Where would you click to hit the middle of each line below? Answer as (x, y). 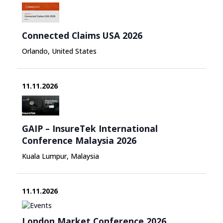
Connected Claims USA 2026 (82, 35)
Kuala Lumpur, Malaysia (60, 156)
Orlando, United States (59, 51)
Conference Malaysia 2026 (79, 140)
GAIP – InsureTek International (90, 128)
